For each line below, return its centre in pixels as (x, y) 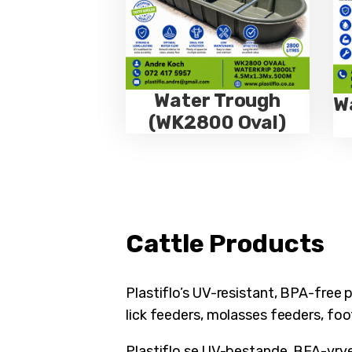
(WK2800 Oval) (218, 123)
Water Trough (218, 101)
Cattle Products (225, 244)
